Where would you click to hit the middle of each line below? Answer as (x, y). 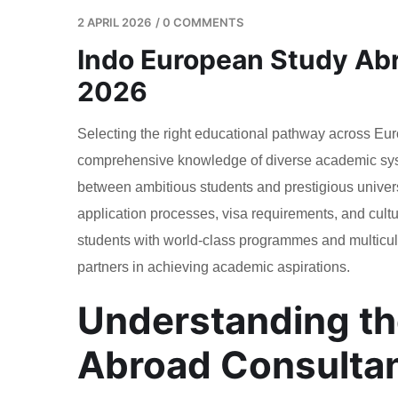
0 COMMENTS (203, 22)
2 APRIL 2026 (114, 22)
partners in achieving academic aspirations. (214, 267)
